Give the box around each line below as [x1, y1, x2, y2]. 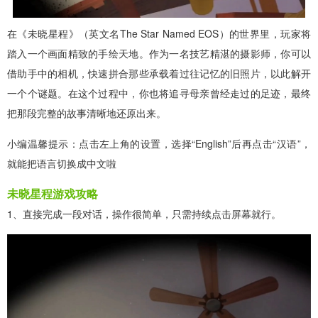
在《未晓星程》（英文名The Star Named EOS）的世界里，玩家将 [7, 26, 311, 40]
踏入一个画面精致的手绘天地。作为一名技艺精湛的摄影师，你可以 [7, 45, 311, 60]
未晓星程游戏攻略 [7, 185, 98, 202]
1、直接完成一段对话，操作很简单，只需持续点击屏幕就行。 [7, 206, 281, 221]
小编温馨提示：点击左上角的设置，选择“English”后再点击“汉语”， [7, 136, 311, 150]
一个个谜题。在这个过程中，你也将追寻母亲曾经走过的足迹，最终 [7, 85, 311, 100]
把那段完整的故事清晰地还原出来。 [7, 105, 166, 120]
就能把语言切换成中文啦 [7, 155, 116, 170]
